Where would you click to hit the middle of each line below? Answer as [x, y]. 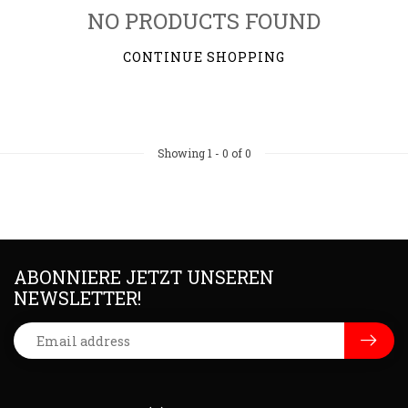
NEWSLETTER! [77, 298]
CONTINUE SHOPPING [204, 57]
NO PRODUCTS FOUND [204, 21]
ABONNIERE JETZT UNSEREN [144, 277]
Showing [182, 153]
